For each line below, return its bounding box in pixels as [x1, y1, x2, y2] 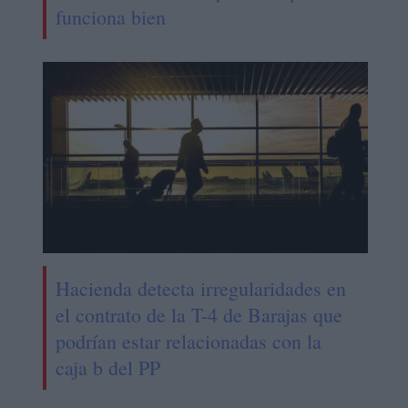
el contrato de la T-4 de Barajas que [55, 301, 342, 328]
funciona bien [55, 3, 166, 30]
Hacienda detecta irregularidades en [55, 274, 346, 301]
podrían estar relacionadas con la [55, 327, 321, 354]
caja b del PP [55, 353, 160, 381]
